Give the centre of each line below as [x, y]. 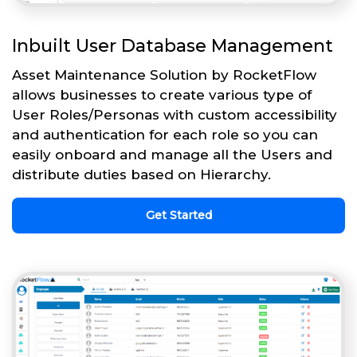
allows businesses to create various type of [162, 95]
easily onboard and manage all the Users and [172, 155]
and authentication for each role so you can [165, 135]
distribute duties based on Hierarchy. [141, 175]
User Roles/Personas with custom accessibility [175, 115]
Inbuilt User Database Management [173, 46]
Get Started [178, 216]
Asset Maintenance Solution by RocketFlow [164, 75]
